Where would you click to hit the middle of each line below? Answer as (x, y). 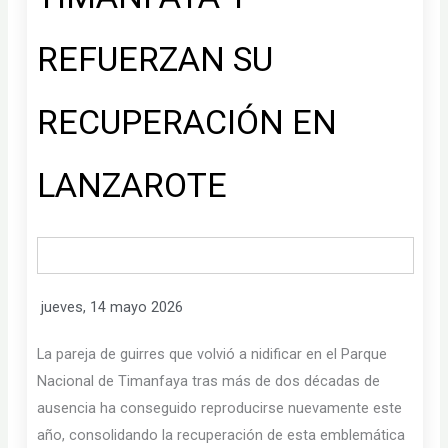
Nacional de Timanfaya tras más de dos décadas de (209, 380)
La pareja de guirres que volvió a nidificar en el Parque (212, 353)
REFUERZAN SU (155, 58)
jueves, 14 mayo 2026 (112, 306)
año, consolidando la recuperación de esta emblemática (221, 434)
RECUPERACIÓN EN (187, 121)
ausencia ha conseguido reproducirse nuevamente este (220, 407)
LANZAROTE (132, 184)
